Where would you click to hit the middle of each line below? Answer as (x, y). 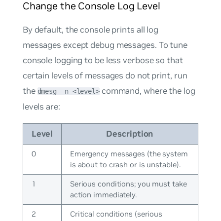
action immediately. (103, 195)
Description (130, 134)
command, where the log (147, 91)
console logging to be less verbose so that (103, 60)
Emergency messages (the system (129, 154)
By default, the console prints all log (91, 29)
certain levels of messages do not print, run (105, 75)
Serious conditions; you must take (128, 184)
